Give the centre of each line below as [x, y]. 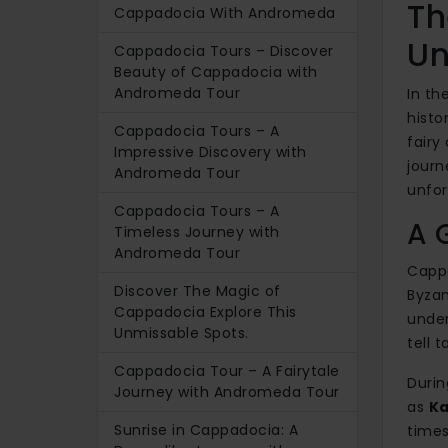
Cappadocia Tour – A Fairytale [227, 370]
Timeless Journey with [197, 231]
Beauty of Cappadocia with [216, 71]
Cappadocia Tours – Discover [224, 50]
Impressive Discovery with [210, 151]
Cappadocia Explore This [205, 311]
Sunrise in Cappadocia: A [206, 429]
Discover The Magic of [197, 290]
